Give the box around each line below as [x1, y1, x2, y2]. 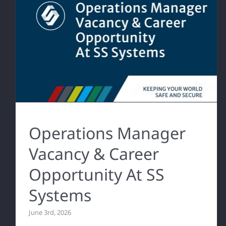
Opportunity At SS [28, 163, 164, 185]
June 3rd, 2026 [28, 207, 71, 217]
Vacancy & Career [28, 142, 159, 164]
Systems [28, 184, 91, 206]
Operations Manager [28, 122, 186, 144]
